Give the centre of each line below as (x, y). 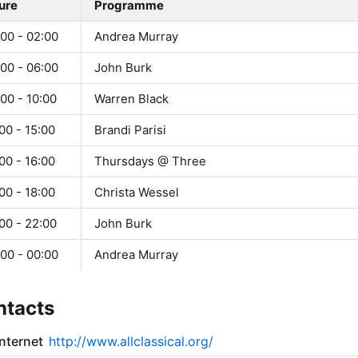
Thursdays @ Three (150, 161)
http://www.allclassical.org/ (131, 342)
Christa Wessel (137, 193)
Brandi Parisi (130, 130)
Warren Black (131, 99)
